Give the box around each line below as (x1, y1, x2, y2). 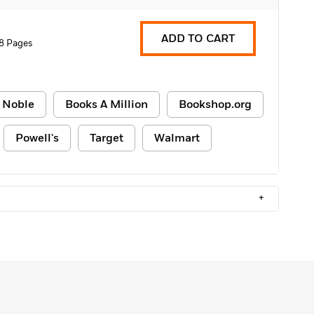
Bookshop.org (179, 97, 252, 112)
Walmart (154, 130, 200, 146)
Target (90, 130, 123, 146)
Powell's (15, 130, 59, 146)
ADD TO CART (161, 31, 235, 46)
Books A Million (65, 97, 148, 112)
